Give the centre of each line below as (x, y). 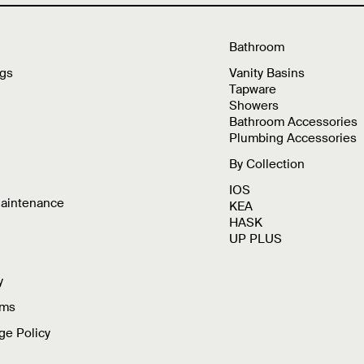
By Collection (266, 164)
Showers (253, 105)
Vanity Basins (266, 73)
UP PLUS (255, 238)
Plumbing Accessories (292, 138)
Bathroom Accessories (293, 121)
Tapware (252, 89)
